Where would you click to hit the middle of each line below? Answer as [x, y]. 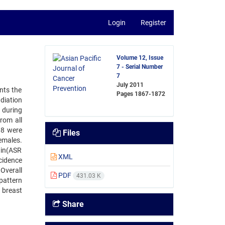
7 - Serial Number [140, 67]
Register [153, 23]
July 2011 [130, 85]
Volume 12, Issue [140, 58]
